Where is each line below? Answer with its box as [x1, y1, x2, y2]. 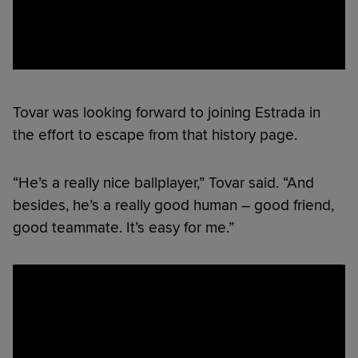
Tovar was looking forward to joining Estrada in [13, 102, 320, 122]
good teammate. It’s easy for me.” [13, 217, 234, 237]
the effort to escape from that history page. [13, 125, 297, 145]
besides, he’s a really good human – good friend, [13, 195, 334, 215]
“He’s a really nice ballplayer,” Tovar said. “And [13, 173, 314, 193]
